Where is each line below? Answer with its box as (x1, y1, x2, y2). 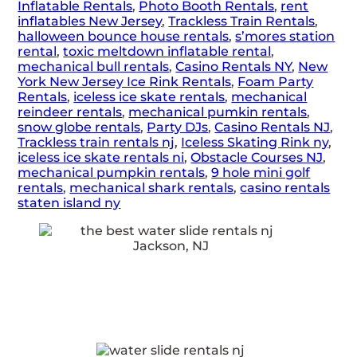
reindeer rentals (18, 104, 123, 120)
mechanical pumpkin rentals (18, 164, 206, 180)
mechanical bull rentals (18, 58, 170, 74)
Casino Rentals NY (175, 58, 292, 74)
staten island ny (18, 194, 121, 210)
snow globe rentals (18, 119, 141, 135)
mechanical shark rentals (69, 179, 234, 195)
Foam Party (237, 73, 314, 89)
